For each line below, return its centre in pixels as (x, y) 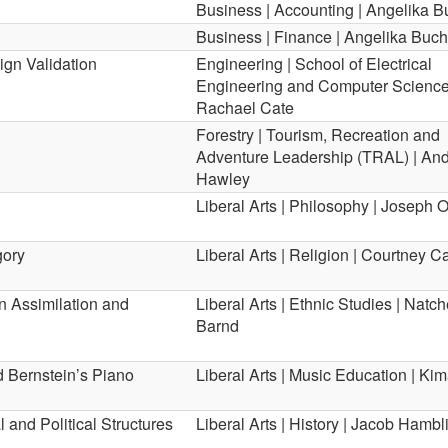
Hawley (223, 178)
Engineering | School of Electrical (314, 63)
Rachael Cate (245, 107)
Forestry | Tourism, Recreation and (318, 134)
